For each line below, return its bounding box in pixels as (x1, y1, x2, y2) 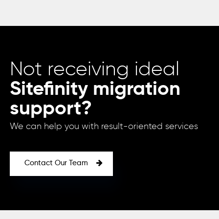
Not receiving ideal (10, 60, 179, 80)
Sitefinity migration (10, 80, 180, 99)
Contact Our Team (24, 159, 90, 167)
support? (10, 99, 92, 119)
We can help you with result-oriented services (10, 122, 198, 131)
